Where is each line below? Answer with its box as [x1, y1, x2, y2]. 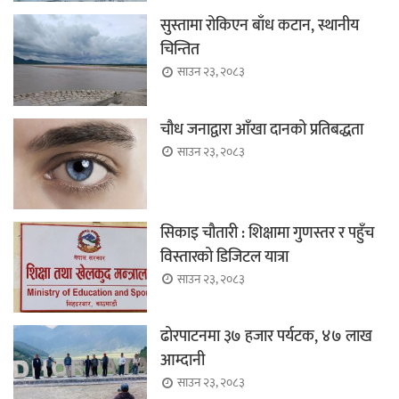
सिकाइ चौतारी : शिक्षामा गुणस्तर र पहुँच [160, 219, 374, 247]
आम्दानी [160, 347, 205, 375]
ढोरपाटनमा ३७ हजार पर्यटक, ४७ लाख [160, 323, 372, 351]
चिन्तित [160, 37, 199, 64]
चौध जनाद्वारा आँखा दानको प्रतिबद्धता [160, 116, 363, 143]
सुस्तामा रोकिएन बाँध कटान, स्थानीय [160, 12, 359, 40]
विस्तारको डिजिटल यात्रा [160, 243, 289, 271]
